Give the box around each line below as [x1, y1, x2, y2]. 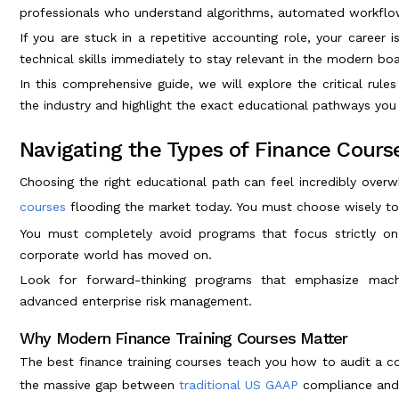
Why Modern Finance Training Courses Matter [20, 328, 348, 347]
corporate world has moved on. [20, 247, 212, 262]
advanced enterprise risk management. [20, 293, 252, 308]
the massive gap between [20, 377, 179, 392]
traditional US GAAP [179, 377, 298, 392]
